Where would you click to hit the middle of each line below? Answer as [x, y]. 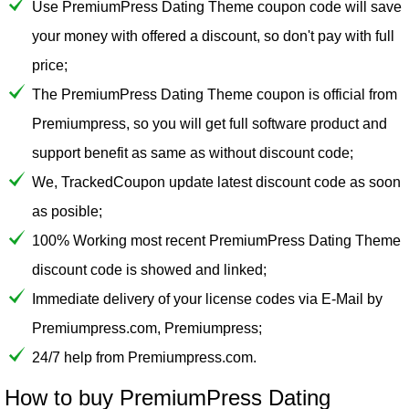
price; [50, 66]
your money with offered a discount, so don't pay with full [213, 37]
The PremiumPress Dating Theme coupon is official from [215, 95]
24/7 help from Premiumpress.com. [144, 358]
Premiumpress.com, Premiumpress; [147, 329]
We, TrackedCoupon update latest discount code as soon [216, 183]
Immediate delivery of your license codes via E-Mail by [207, 299]
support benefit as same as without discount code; [193, 153]
